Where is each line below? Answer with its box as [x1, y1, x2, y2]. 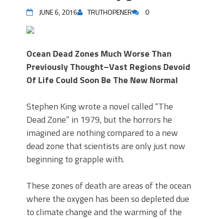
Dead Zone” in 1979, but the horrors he [26, 113, 172, 126]
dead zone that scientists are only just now [26, 139, 185, 153]
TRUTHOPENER [88, 7, 132, 17]
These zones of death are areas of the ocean [26, 179, 191, 192]
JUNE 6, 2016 [39, 7, 77, 17]
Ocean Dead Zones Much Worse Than [26, 47, 172, 60]
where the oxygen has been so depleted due [26, 192, 189, 205]
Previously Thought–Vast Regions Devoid [26, 60, 190, 73]
